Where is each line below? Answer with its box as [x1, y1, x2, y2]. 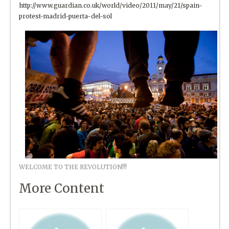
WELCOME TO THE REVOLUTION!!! [19, 163, 127, 171]
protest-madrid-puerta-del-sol [19, 12, 112, 20]
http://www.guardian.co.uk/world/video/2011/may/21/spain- [19, 1, 203, 9]
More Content [19, 180, 105, 196]
